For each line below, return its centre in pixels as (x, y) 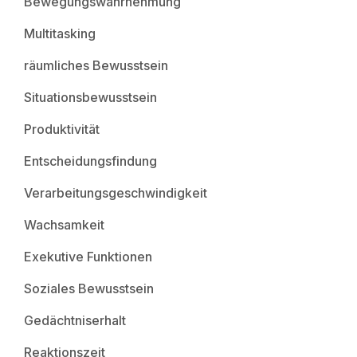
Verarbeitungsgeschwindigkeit (116, 192)
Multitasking (60, 33)
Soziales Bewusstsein (89, 288)
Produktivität (62, 129)
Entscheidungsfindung (90, 161)
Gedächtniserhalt (75, 320)
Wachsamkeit (64, 224)
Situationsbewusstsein (90, 97)
